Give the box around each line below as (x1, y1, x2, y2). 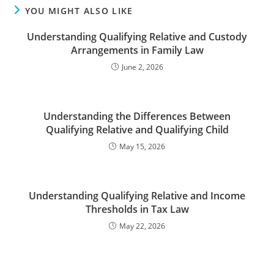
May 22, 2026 (119, 221, 165, 231)
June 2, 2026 (121, 62, 163, 72)
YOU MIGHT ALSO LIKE (24, 5, 133, 17)
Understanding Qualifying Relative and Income (29, 189, 245, 202)
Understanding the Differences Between (43, 109, 231, 123)
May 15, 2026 (119, 141, 165, 152)
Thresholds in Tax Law (85, 202, 189, 216)
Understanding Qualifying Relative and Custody (27, 30, 247, 43)
